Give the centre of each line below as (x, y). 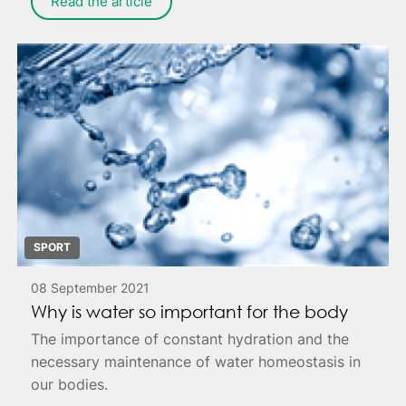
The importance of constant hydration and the (190, 339)
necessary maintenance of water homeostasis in (196, 362)
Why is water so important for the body (190, 312)
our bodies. (70, 385)
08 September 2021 (91, 288)
